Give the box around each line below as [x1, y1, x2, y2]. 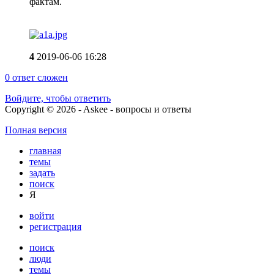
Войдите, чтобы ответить [5, 92, 111, 103]
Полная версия [5, 124, 67, 135]
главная [29, 145, 61, 156]
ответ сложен [10, 72, 68, 83]
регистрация [29, 221, 81, 232]
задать [29, 167, 55, 178]
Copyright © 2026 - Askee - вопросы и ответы [5, 103, 191, 114]
